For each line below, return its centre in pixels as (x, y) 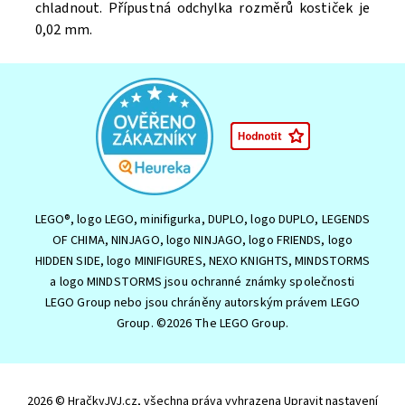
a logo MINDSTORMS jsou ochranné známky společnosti (202, 282)
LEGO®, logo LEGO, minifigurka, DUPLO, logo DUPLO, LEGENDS (202, 219)
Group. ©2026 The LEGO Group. (202, 323)
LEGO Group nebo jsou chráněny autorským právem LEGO (202, 302)
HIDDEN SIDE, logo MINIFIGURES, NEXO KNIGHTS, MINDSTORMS (202, 261)
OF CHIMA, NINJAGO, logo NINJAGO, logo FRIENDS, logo (202, 240)
